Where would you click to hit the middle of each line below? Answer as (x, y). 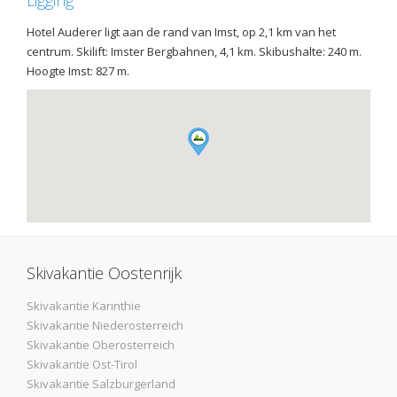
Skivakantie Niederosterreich (105, 326)
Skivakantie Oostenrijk (104, 273)
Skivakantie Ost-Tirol (82, 365)
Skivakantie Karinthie (84, 306)
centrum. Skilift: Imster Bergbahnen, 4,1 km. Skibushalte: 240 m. (194, 52)
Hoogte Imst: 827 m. (79, 71)
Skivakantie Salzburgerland (101, 384)
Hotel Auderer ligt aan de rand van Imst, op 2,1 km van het (181, 32)
